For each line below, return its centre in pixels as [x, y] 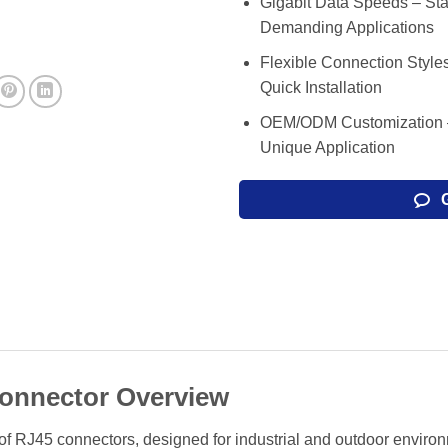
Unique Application [327, 147]
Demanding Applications [346, 28]
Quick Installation [320, 87]
